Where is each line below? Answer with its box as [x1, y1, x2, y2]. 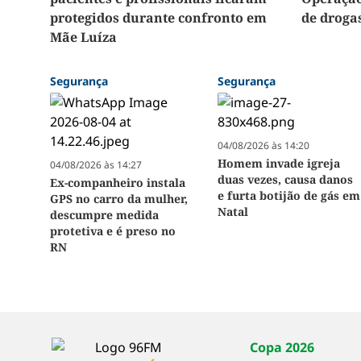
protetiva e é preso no [50, 223, 176, 239]
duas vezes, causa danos [218, 172, 354, 188]
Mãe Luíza [50, 28, 117, 47]
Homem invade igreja [218, 156, 341, 172]
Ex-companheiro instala [50, 175, 185, 191]
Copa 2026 [250, 338, 315, 357]
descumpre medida [50, 207, 159, 223]
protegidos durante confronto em [50, 9, 267, 27]
